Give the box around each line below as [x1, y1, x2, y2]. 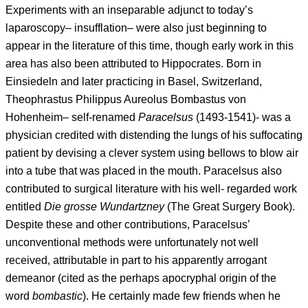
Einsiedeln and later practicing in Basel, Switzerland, [5, 75, 262, 87]
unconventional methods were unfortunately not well [5, 236, 258, 248]
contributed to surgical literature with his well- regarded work [5, 182, 297, 195]
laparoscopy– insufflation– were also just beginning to [5, 21, 267, 34]
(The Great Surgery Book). [164, 200, 295, 212]
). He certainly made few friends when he [82, 289, 280, 302]
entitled [5, 200, 44, 212]
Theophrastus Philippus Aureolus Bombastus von [5, 93, 246, 105]
